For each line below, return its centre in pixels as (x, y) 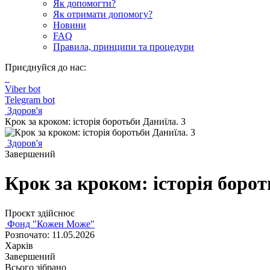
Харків (19, 245)
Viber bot (23, 89)
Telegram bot (30, 100)
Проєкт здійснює (40, 213)
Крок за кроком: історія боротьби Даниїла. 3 (95, 121)
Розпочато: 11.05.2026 (50, 234)
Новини (70, 25)
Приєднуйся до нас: (46, 67)
